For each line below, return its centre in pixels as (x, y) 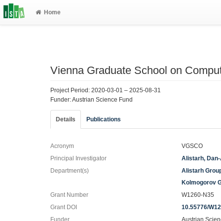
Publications (104, 119)
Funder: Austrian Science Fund (92, 99)
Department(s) (70, 170)
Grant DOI (64, 207)
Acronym (62, 146)
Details (66, 119)
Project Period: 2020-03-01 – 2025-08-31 (106, 90)
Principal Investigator (78, 158)
